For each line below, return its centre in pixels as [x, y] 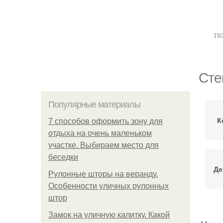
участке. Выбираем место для [104, 145]
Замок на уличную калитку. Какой [109, 215]
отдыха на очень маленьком [100, 133]
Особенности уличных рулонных [109, 186]
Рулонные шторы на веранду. [103, 174]
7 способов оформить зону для [106, 121]
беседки [63, 157]
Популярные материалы [94, 105]
